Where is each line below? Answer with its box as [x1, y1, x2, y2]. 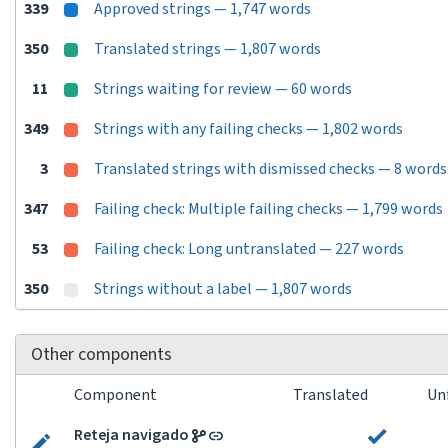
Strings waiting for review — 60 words [94, 78, 352, 100]
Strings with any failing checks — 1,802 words [94, 118, 403, 140]
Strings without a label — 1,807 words [94, 278, 352, 300]
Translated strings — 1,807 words [94, 38, 321, 60]
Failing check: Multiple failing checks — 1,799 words [94, 198, 443, 220]
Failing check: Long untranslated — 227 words [94, 238, 404, 260]
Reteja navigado [74, 424, 189, 446]
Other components [31, 342, 172, 367]
